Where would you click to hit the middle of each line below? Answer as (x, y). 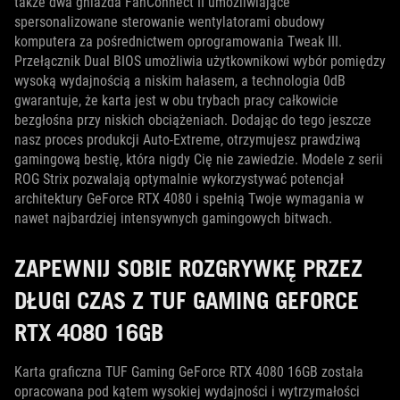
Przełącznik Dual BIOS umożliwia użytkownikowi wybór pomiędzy (200, 61)
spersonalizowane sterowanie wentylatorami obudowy (170, 21)
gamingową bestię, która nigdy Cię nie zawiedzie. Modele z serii (199, 159)
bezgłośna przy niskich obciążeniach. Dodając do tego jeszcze (193, 120)
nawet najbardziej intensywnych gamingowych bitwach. (173, 218)
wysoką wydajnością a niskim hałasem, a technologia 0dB (180, 80)
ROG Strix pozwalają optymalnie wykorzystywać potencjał (179, 179)
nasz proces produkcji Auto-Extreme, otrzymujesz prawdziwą (187, 139)
